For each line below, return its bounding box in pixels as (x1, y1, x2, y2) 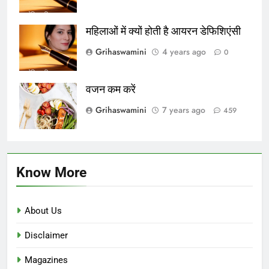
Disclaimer (25, 229, 68, 241)
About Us (25, 205, 62, 216)
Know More (16, 163, 86, 181)
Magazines (25, 254, 68, 265)
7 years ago (162, 103, 205, 116)
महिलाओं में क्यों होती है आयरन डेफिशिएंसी (86, 25, 241, 37)
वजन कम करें (86, 83, 136, 95)
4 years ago (162, 45, 206, 58)
